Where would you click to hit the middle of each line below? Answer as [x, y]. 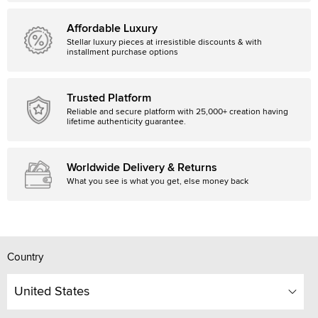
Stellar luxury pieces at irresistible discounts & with [164, 43]
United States [52, 292]
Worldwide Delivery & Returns [142, 168]
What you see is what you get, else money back [158, 182]
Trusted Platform [109, 98]
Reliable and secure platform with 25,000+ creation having [177, 112]
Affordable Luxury [112, 28]
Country [25, 257]
